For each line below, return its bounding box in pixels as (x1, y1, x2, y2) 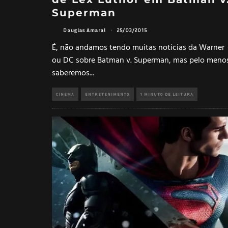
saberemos (52, 66, 90, 80)
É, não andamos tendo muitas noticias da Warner (52, 41, 224, 54)
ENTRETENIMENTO (85, 91, 130, 97)
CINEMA (56, 91, 74, 97)
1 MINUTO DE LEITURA (140, 91, 193, 97)
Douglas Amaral (63, 27, 106, 34)
